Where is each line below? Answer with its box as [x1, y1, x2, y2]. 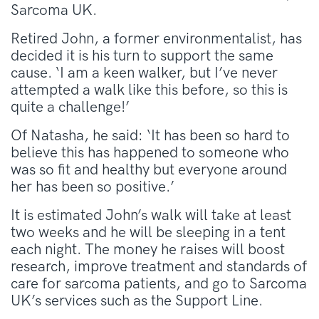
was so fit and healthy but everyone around [11, 160, 287, 179]
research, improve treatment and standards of [11, 257, 307, 276]
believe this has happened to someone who [11, 143, 289, 162]
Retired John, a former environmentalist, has [11, 29, 302, 48]
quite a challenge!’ [11, 98, 130, 116]
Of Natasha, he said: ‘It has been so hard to [11, 126, 290, 145]
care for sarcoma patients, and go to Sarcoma [11, 274, 307, 293]
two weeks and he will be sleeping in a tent [11, 223, 286, 241]
